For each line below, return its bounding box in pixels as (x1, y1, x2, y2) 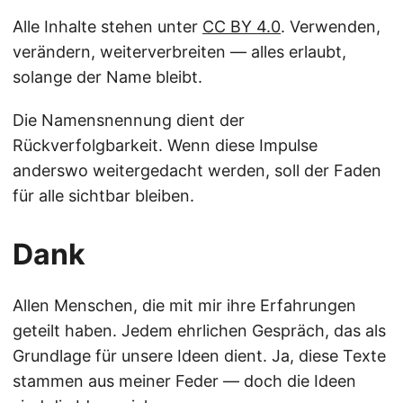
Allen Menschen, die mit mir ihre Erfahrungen (13, 296, 356, 315)
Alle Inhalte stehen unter (13, 17, 202, 36)
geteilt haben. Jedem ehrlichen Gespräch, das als (13, 321, 386, 340)
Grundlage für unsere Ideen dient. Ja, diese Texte (13, 346, 386, 365)
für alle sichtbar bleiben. (13, 186, 194, 205)
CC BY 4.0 (202, 17, 281, 36)
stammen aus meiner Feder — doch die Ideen (13, 372, 356, 390)
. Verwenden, (281, 17, 381, 36)
